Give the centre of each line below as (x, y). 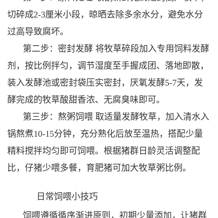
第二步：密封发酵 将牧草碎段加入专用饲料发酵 (116, 48)
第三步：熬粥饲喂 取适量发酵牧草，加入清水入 (116, 117)
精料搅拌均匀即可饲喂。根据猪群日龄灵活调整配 (104, 151)
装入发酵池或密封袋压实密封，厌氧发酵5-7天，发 (105, 82)
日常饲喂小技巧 (67, 196)
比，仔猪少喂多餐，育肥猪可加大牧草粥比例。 (99, 168)
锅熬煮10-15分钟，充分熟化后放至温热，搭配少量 (105, 134)
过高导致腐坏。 (38, 31)
